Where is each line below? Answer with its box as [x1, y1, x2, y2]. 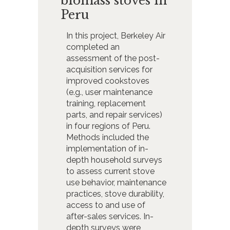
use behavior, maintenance [66, 177, 166, 187]
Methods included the [66, 132, 149, 142]
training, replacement [66, 98, 146, 108]
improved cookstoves [66, 75, 149, 86]
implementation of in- [66, 143, 148, 154]
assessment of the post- [66, 53, 160, 63]
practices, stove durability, [66, 188, 164, 199]
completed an [66, 42, 120, 52]
